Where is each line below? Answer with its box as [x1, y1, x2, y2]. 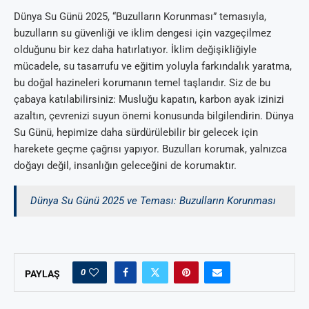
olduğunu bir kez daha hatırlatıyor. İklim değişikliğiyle [14, 43, 257, 57]
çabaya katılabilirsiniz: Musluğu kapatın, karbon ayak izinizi [14, 93, 284, 106]
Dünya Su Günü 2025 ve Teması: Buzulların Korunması [30, 195, 276, 208]
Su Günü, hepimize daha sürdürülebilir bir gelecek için [14, 126, 258, 139]
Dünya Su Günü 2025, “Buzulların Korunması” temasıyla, [14, 10, 266, 23]
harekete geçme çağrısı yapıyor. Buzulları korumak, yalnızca [14, 143, 287, 156]
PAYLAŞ [25, 268, 60, 280]
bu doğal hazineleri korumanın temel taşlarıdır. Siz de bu [14, 77, 270, 90]
